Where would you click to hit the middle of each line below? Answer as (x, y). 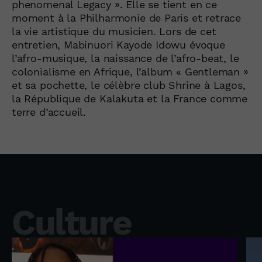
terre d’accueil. (49, 112)
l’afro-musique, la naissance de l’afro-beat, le (125, 58)
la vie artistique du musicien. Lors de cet (114, 31)
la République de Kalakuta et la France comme (130, 98)
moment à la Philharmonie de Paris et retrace (127, 18)
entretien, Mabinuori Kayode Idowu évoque (118, 44)
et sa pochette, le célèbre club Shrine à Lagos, (129, 85)
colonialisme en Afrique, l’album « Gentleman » (130, 71)
